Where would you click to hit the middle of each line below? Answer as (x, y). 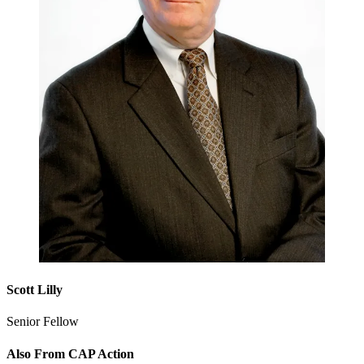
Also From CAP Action (70, 353)
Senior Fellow (43, 322)
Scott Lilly (35, 289)
